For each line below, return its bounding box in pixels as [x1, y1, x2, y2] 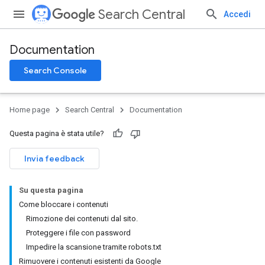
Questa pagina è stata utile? [9, 129, 104, 138]
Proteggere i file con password [26, 228, 131, 237]
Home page [9, 105, 50, 114]
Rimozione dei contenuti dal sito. [26, 214, 138, 223]
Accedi [224, 9, 251, 19]
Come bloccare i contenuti [19, 200, 108, 209]
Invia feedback [24, 153, 85, 164]
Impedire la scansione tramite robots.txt [26, 243, 161, 251]
